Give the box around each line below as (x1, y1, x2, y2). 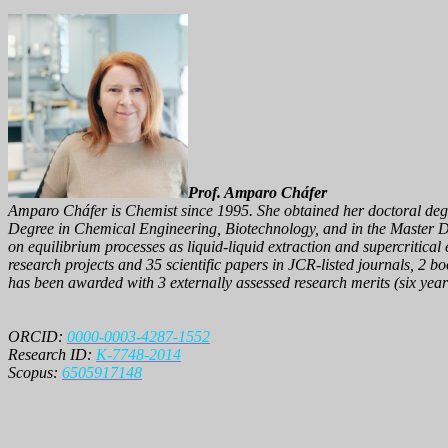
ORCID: (8, 327, 67, 345)
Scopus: (8, 363, 62, 381)
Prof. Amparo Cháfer (188, 183, 327, 201)
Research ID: (8, 345, 96, 363)
